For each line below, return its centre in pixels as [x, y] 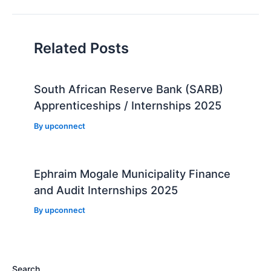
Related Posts [82, 48]
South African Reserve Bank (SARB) [129, 89]
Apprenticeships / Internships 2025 [128, 106]
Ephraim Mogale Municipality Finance [132, 173]
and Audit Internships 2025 [106, 190]
